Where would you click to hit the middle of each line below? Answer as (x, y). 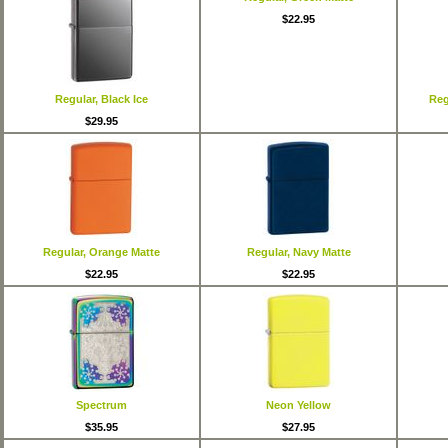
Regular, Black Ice (101, 99)
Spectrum (101, 405)
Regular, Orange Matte (101, 252)
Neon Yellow (298, 405)
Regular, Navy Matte (298, 252)
